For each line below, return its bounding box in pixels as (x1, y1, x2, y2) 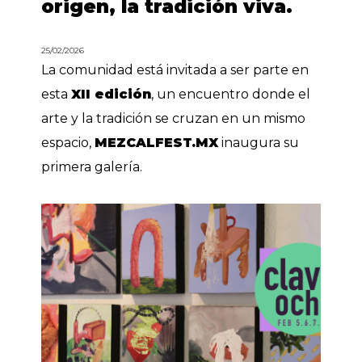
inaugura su (218, 135, 300, 151)
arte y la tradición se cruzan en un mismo (41, 111, 306, 127)
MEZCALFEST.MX (95, 135, 219, 151)
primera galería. (41, 159, 143, 175)
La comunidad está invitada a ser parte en (41, 62, 309, 78)
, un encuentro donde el (151, 86, 311, 103)
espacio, (41, 135, 95, 151)
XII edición (71, 86, 152, 103)
